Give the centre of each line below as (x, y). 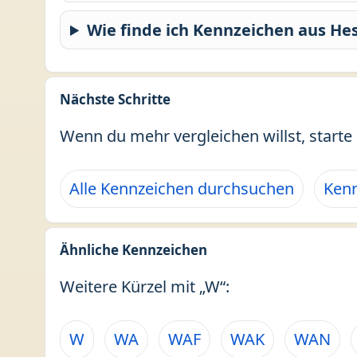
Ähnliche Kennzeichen (133, 250)
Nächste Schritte (115, 99)
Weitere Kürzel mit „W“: (145, 286)
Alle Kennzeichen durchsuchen (182, 188)
